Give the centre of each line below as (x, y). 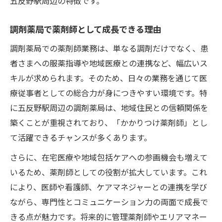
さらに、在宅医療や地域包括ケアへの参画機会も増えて (109, 157)
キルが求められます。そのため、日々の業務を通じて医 (109, 78)
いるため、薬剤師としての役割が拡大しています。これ (109, 172)
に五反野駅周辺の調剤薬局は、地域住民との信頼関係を (109, 107)
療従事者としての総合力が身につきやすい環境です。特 (109, 92)
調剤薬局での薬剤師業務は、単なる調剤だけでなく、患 (109, 48)
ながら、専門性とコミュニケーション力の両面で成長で (109, 201)
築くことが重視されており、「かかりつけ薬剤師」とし (109, 122)
